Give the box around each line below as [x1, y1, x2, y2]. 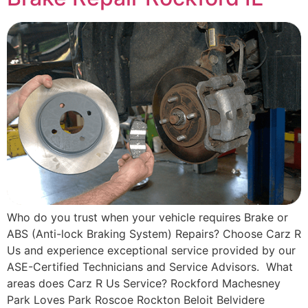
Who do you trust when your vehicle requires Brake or [7, 210, 288, 224]
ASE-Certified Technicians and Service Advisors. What [7, 259, 293, 274]
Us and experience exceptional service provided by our [7, 243, 296, 257]
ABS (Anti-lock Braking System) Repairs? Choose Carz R [7, 226, 301, 241]
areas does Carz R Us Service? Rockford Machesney [7, 276, 280, 290]
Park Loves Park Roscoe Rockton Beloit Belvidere [7, 292, 265, 307]
